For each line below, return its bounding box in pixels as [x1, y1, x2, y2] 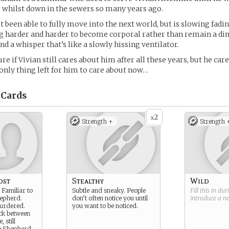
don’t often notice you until [72, 194, 148, 202]
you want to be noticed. [72, 202, 138, 210]
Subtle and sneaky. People [72, 187, 146, 194]
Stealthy [72, 176, 104, 186]
